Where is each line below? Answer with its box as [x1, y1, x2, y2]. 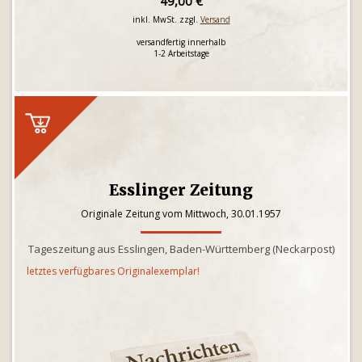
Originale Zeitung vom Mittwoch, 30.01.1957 [81, 207, 281, 221]
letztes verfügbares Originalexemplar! [27, 264, 200, 278]
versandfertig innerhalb [137, 36, 225, 48]
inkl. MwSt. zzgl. [132, 14, 200, 25]
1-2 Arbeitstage [153, 48, 209, 59]
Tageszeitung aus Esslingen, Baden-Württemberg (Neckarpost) [27, 242, 335, 256]
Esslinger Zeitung [109, 180, 253, 200]
